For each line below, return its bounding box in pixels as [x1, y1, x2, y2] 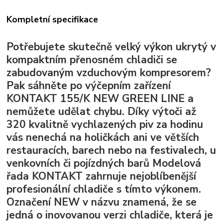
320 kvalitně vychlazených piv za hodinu [6, 117, 204, 132]
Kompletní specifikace [6, 13, 99, 25]
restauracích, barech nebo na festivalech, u [6, 143, 217, 158]
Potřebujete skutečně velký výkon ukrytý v [6, 40, 217, 54]
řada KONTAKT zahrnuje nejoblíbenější [6, 169, 197, 184]
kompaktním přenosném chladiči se [6, 53, 178, 67]
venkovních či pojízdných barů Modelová [6, 156, 202, 171]
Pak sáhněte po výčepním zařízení [6, 79, 171, 93]
